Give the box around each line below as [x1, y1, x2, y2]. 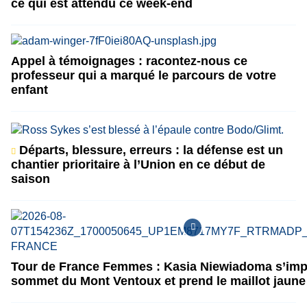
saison [11, 171, 50, 186]
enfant [11, 82, 48, 97]
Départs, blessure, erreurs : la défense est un [16, 143, 283, 157]
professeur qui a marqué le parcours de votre [11, 68, 276, 82]
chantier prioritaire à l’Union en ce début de [11, 157, 265, 171]
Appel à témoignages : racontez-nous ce [11, 53, 247, 68]
